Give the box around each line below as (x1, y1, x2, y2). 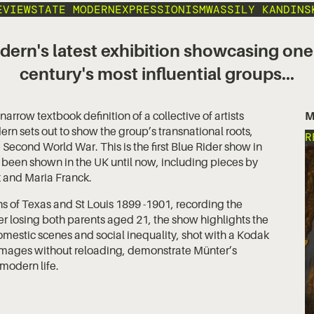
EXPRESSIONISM (115, 2, 206, 17)
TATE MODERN (38, 2, 115, 17)
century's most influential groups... (20, 64, 294, 84)
